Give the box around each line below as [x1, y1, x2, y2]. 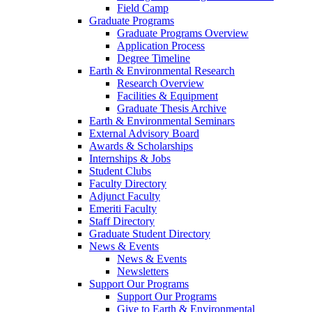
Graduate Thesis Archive [117, 102, 226, 115]
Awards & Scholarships [89, 140, 193, 153]
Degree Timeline [117, 52, 190, 65]
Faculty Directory [89, 178, 166, 190]
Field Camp [117, 2, 169, 15]
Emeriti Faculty [89, 203, 157, 215]
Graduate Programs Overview [117, 27, 249, 40]
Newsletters [117, 265, 169, 278]
